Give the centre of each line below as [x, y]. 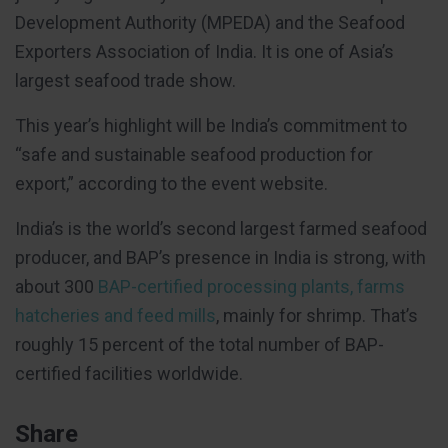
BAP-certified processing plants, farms [251, 287]
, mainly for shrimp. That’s [317, 316]
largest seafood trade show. [125, 81]
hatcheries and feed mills [115, 316]
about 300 [56, 287]
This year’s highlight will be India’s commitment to [211, 126]
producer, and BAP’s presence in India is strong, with [220, 258]
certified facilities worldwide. [129, 374]
